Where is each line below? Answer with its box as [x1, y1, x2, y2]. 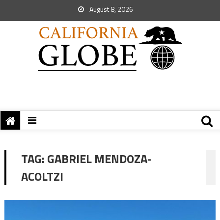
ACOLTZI [21, 167, 63, 185]
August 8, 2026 [88, 4, 133, 14]
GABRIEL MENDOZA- [47, 150, 152, 167]
